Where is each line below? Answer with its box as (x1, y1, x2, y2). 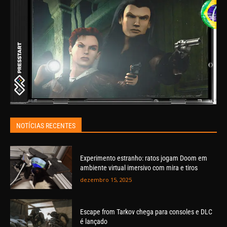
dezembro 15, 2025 (80, 176, 132, 183)
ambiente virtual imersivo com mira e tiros (80, 164, 198, 172)
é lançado (80, 217, 108, 225)
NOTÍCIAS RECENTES (16, 121, 75, 130)
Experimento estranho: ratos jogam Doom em (80, 154, 208, 162)
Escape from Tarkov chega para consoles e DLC (80, 207, 213, 216)
